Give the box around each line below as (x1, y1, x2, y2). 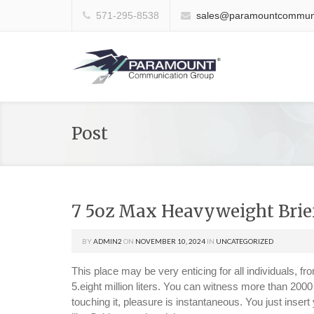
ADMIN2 (93, 237, 122, 245)
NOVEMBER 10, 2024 (135, 237, 205, 245)
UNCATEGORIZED (216, 237, 273, 245)
